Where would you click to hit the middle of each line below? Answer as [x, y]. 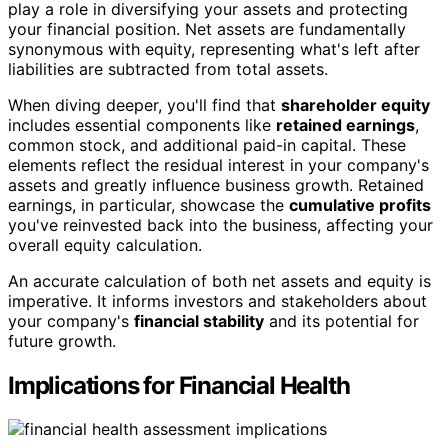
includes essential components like [142, 124]
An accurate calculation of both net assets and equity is [219, 280]
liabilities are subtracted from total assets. [168, 68]
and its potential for [341, 320]
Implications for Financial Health [179, 385]
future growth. [62, 340]
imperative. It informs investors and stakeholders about [217, 300]
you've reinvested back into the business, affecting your [220, 224]
